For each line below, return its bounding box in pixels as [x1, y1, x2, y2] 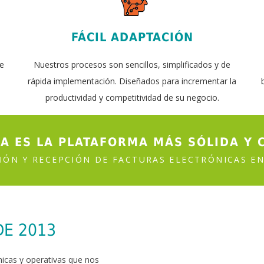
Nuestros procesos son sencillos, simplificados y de [34, 59, 230, 70]
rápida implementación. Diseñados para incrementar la [28, 75, 236, 87]
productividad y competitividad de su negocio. [45, 92, 219, 103]
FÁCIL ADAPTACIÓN [71, 30, 193, 44]
